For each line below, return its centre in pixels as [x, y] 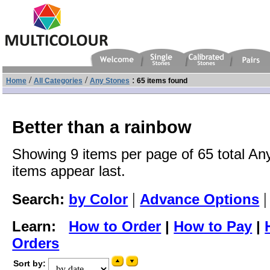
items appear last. [69, 171]
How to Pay [213, 226]
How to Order [115, 226]
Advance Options [200, 199]
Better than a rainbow [102, 127]
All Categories [58, 80]
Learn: [41, 226]
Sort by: [30, 263]
